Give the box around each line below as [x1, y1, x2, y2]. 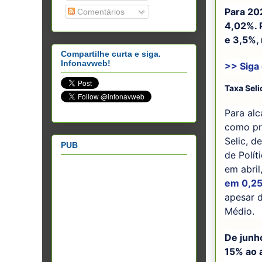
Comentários [75, 6, 125, 16]
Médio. [225, 205, 254, 218]
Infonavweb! [61, 58, 111, 68]
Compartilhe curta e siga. [61, 49, 161, 59]
